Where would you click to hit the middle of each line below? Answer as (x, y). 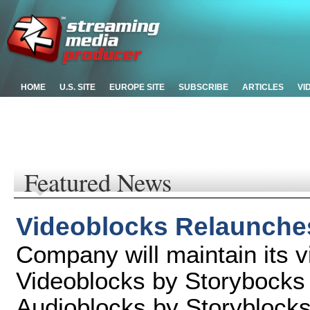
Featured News (98, 182)
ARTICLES (263, 87)
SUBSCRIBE (203, 87)
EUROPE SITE (137, 87)
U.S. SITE (77, 87)
